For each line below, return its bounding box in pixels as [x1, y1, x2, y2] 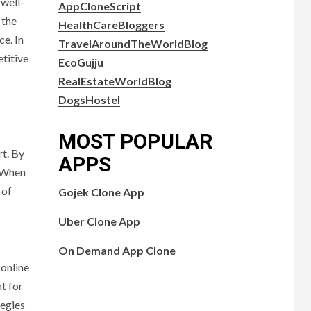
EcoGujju [58, 55, 103, 69]
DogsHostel [58, 92, 120, 106]
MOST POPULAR [58, 128, 212, 153]
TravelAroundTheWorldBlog [58, 36, 208, 50]
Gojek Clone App [58, 185, 144, 199]
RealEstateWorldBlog [58, 74, 171, 87]
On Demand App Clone [58, 243, 176, 257]
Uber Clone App [58, 214, 140, 228]
